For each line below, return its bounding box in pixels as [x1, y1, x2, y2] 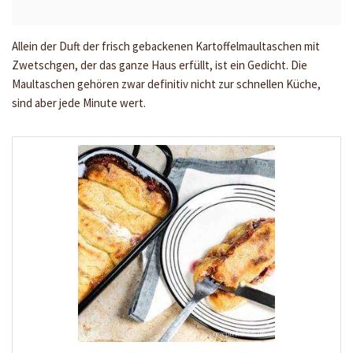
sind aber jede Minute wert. [12, 95, 146, 110]
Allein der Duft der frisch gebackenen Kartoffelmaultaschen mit [12, 39, 320, 54]
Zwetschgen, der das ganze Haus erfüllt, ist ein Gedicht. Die [12, 58, 307, 72]
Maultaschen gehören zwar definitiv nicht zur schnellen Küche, [12, 76, 321, 91]
